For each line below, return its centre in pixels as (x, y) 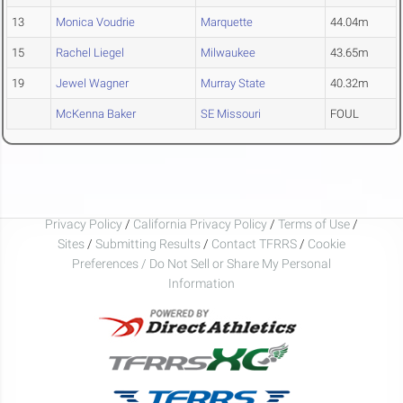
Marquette (227, 22)
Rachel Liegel (90, 53)
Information (201, 283)
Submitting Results (148, 243)
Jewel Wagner (92, 84)
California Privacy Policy (200, 224)
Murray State (233, 84)
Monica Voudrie (95, 22)
